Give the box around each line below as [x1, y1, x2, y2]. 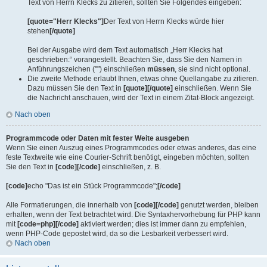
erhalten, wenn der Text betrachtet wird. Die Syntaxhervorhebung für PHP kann [6, 210, 260, 219]
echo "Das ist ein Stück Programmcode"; [27, 182, 157, 190]
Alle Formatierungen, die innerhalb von [6, 201, 134, 209]
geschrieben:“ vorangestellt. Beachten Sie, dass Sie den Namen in [27, 55, 242, 64]
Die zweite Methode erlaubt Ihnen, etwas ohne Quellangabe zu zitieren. [27, 74, 259, 83]
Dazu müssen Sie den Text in [27, 84, 123, 92]
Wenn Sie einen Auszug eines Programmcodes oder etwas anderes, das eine [6, 144, 256, 152]
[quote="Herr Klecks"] [27, 17, 104, 26]
